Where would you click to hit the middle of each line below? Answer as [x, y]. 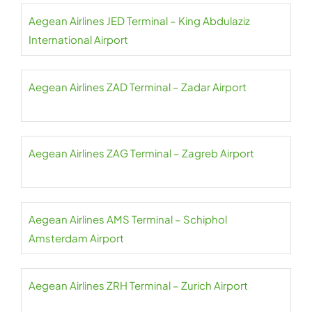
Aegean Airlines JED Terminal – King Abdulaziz [139, 21]
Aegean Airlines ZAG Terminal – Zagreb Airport [141, 153]
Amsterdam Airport [76, 238]
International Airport [78, 39]
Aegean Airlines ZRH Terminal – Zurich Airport [138, 285]
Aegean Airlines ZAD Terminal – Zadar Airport [138, 87]
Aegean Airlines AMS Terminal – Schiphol [128, 219]
